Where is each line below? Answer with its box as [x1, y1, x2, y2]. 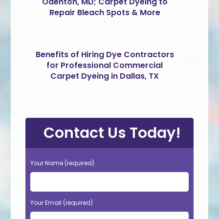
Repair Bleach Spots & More [49, 6, 160, 18]
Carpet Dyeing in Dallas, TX [50, 70, 159, 82]
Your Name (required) [30, 158, 95, 167]
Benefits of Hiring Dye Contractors [35, 48, 174, 60]
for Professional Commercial [46, 59, 163, 71]
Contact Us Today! [43, 122, 181, 143]
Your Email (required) [30, 198, 93, 207]
